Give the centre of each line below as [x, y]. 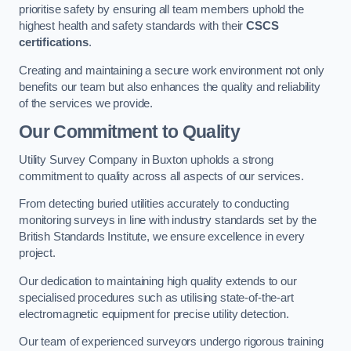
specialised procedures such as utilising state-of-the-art [156, 297]
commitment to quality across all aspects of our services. [161, 176]
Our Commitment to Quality [129, 132]
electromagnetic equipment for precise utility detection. [154, 314]
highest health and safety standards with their [133, 26]
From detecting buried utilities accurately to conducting [154, 204]
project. [37, 253]
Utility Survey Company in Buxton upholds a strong [146, 159]
